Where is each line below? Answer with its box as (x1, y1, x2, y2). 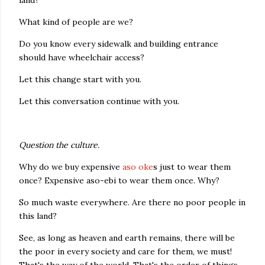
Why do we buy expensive (19, 161, 122, 172)
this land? (19, 211, 57, 221)
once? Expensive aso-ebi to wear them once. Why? (19, 175, 219, 186)
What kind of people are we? (19, 17, 135, 27)
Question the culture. (19, 140, 102, 150)
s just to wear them (153, 161, 231, 172)
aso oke (122, 161, 153, 172)
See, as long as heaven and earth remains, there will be (19, 232, 235, 243)
